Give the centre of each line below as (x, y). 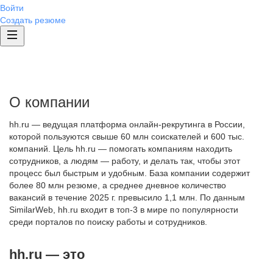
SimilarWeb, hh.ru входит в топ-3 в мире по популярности (124, 210)
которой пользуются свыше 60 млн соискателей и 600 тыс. (127, 136)
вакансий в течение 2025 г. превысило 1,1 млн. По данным (127, 197)
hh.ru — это (47, 254)
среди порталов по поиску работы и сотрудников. (108, 222)
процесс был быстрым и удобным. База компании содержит (129, 173)
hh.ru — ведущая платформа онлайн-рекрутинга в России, (127, 124)
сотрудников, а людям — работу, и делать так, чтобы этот (125, 161)
